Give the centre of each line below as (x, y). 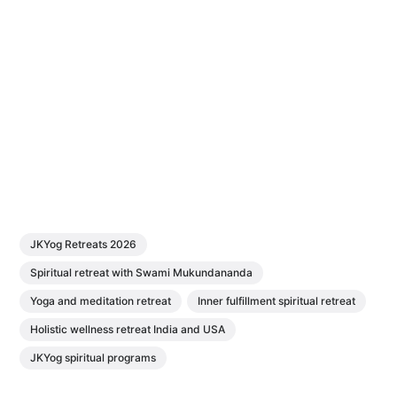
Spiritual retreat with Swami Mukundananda (142, 272)
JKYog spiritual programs (93, 357)
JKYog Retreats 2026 (84, 244)
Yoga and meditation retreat (101, 300)
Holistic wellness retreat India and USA (128, 329)
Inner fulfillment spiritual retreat (277, 300)
